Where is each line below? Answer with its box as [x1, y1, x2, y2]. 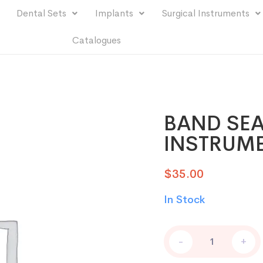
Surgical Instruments [161, 7, 249, 19]
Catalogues [72, 34, 122, 46]
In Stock [164, 193, 205, 206]
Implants [95, 7, 133, 19]
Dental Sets [16, 7, 66, 19]
